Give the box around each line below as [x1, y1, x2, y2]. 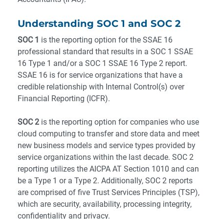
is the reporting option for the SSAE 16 [39, 35, 173, 45]
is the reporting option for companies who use [39, 117, 199, 127]
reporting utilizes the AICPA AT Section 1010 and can [18, 164, 199, 174]
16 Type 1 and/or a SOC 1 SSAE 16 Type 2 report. [18, 59, 187, 68]
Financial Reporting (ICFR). [18, 94, 110, 104]
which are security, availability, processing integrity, [18, 199, 192, 209]
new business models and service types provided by [18, 141, 196, 151]
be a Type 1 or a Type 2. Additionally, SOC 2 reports [18, 176, 193, 186]
